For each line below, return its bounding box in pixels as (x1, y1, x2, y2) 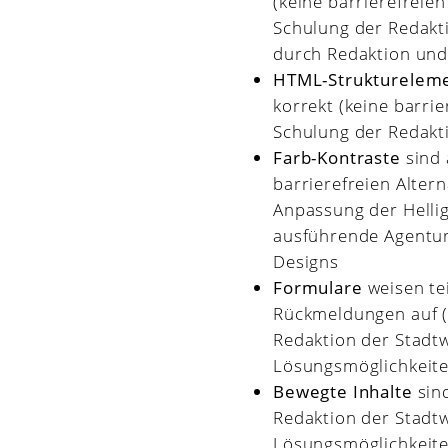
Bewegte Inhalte (273, 379, 413, 403)
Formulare (273, 275, 363, 299)
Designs (273, 249, 339, 273)
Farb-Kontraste (273, 145, 401, 169)
